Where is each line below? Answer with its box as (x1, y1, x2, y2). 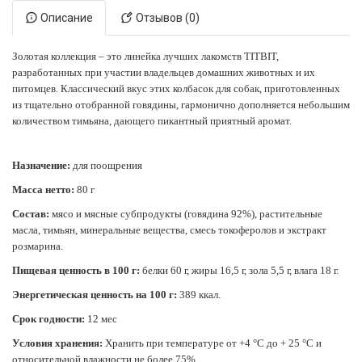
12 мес (87, 313, 117, 325)
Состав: (12, 208, 49, 220)
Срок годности (12, 313, 82, 325)
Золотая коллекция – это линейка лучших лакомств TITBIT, (12, 50, 279, 62)
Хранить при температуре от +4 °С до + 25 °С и (105, 337, 322, 349)
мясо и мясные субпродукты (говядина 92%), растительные (49, 208, 322, 220)
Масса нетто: (12, 183, 74, 196)
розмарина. (12, 240, 63, 252)
